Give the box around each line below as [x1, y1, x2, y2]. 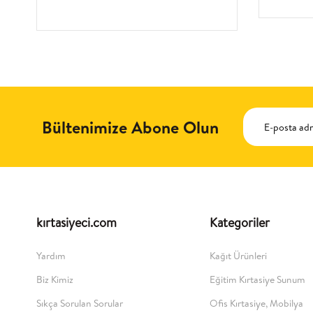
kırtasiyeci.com [36, 214, 117, 232]
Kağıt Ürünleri [210, 249, 267, 263]
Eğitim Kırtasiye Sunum [210, 272, 305, 287]
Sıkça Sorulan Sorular [36, 296, 123, 311]
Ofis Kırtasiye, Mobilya [210, 296, 303, 311]
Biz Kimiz [36, 272, 73, 287]
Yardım [36, 249, 66, 263]
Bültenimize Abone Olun [41, 115, 219, 139]
